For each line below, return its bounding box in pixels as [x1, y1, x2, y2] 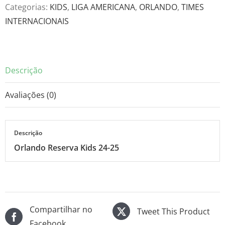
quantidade [35, 28, 79, 39]
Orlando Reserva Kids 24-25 [14, 142, 120, 154]
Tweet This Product [137, 205, 210, 217]
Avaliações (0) [5, 89, 56, 100]
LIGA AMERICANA [71, 2, 135, 13]
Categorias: [5, 2, 50, 13]
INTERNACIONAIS [5, 16, 69, 27]
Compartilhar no [30, 204, 92, 215]
